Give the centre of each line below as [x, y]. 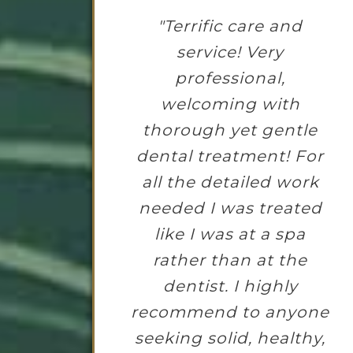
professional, [230, 78]
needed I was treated [230, 208]
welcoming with [230, 104]
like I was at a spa [230, 234]
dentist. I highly [230, 286]
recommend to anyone [230, 312]
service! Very [230, 52]
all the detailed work [230, 182]
